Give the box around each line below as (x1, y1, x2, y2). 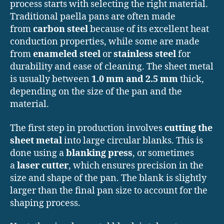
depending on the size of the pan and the (10, 86, 182, 98)
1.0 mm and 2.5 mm (91, 73, 178, 85)
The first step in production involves (10, 122, 164, 134)
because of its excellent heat (88, 23, 209, 35)
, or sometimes (132, 147, 194, 159)
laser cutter (17, 159, 68, 171)
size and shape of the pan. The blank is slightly (10, 172, 206, 184)
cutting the (164, 122, 212, 134)
